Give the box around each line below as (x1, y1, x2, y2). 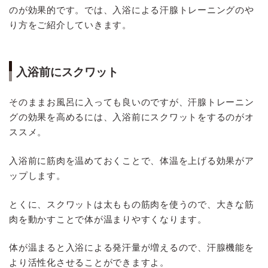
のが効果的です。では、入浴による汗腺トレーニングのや (9, 4, 254, 15)
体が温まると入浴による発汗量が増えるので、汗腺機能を (9, 242, 254, 253)
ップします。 (9, 170, 66, 181)
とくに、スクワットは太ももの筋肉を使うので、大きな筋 (9, 199, 254, 209)
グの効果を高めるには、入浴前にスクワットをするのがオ (9, 111, 254, 122)
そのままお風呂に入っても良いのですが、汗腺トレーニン (9, 96, 254, 107)
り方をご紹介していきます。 (9, 19, 132, 30)
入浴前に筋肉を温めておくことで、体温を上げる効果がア (9, 155, 254, 166)
